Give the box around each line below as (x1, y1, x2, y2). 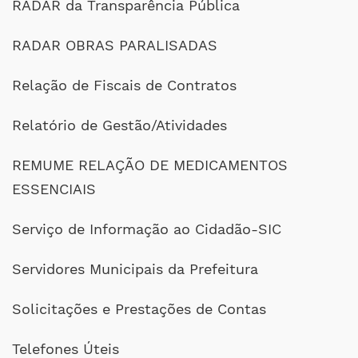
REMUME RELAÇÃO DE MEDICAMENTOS (12, 157, 288, 173)
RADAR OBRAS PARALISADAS (12, 37, 217, 54)
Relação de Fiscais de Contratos (12, 77, 237, 93)
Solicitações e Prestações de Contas (12, 300, 266, 317)
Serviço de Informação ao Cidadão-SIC (12, 221, 281, 237)
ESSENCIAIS (12, 181, 96, 197)
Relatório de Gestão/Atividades (12, 117, 227, 133)
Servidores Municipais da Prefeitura (12, 261, 258, 277)
